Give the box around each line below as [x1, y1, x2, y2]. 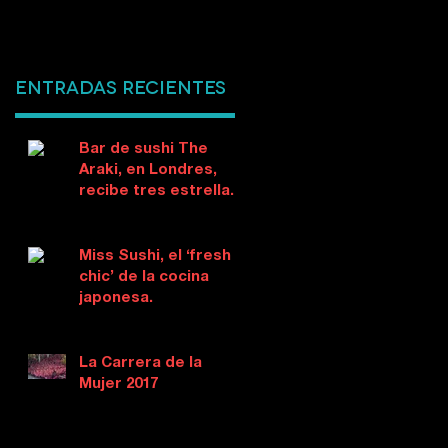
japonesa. [79, 290, 153, 306]
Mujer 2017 [79, 376, 158, 392]
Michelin [79, 204, 141, 220]
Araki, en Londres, [79, 162, 217, 178]
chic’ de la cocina [79, 269, 209, 285]
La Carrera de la [79, 355, 202, 371]
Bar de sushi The [79, 141, 208, 157]
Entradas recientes [15, 74, 226, 97]
